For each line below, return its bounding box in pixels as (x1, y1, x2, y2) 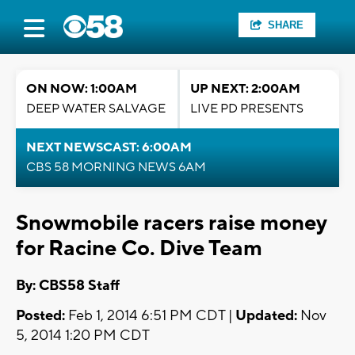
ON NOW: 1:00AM (26, 81, 137, 97)
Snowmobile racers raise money (16, 209, 326, 237)
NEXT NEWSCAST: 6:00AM (26, 139, 192, 155)
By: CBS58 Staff (16, 277, 120, 296)
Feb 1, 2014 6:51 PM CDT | (65, 307, 235, 326)
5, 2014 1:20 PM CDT (16, 326, 150, 345)
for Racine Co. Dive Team (16, 235, 262, 262)
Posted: (16, 307, 65, 326)
